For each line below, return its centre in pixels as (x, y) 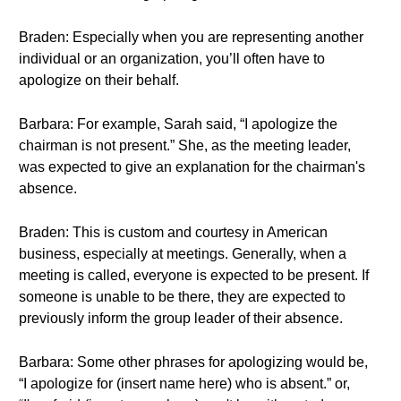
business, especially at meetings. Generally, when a (183, 254)
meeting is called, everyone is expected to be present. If (194, 275)
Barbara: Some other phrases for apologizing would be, (193, 362)
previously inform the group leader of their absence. (181, 318)
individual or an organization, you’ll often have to (172, 59)
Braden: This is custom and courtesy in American (173, 232)
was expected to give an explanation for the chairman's (192, 167)
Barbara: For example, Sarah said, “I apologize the (178, 124)
